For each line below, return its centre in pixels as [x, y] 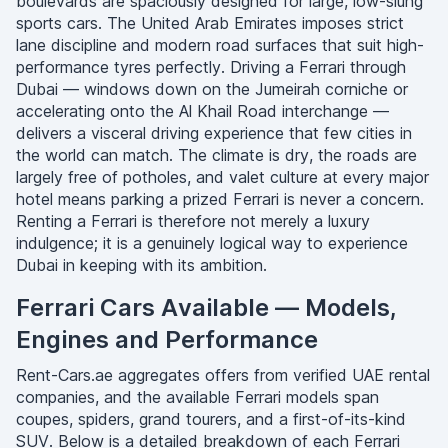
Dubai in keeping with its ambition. [141, 265]
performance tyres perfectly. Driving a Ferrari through [211, 67]
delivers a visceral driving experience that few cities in [214, 133]
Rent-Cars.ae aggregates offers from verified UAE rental [223, 375]
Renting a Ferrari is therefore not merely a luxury [193, 221]
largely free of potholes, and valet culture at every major [222, 177]
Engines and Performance [167, 339]
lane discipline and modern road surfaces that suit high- [220, 45]
